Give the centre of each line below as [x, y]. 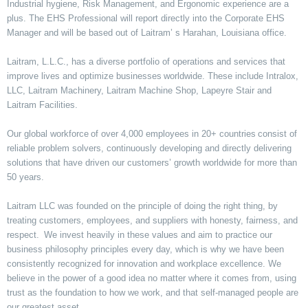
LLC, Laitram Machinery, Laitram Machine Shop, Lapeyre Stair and [139, 91]
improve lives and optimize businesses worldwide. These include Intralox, [153, 76]
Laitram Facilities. [45, 105]
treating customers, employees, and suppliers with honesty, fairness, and [152, 221]
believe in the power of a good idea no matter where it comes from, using [152, 278]
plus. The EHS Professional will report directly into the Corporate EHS [146, 19]
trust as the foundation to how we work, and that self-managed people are [153, 293]
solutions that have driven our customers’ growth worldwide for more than [152, 163]
